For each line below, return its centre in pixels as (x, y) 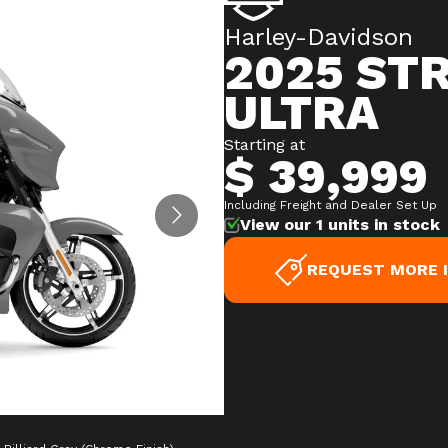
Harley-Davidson (318, 37)
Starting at (264, 144)
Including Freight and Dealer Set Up (330, 205)
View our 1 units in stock (340, 224)
